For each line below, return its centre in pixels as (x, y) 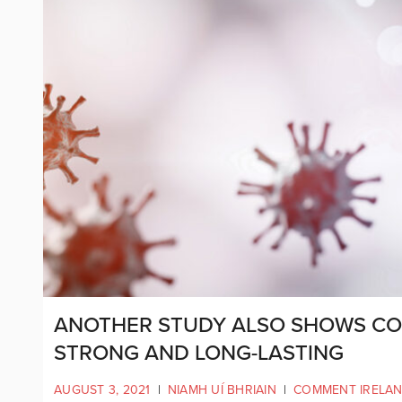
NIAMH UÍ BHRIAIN (222, 389)
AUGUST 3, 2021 (102, 389)
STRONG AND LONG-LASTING (201, 353)
